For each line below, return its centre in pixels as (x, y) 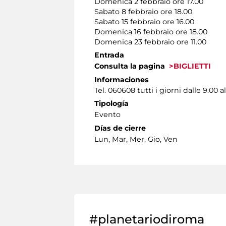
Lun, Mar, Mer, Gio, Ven (136, 139)
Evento (107, 115)
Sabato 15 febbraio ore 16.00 (144, 22)
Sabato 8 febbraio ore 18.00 (143, 12)
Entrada (109, 55)
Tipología (111, 104)
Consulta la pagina (130, 66)
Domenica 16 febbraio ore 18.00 (151, 32)
